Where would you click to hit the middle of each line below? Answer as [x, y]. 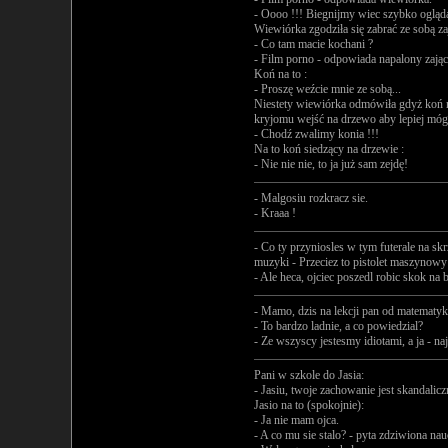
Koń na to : [280, 74]
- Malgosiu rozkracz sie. [311, 198]
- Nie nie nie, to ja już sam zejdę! [331, 164]
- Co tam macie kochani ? [313, 44]
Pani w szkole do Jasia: [309, 375]
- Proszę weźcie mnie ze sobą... [327, 89]
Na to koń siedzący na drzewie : [329, 149]
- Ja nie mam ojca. [296, 420]
